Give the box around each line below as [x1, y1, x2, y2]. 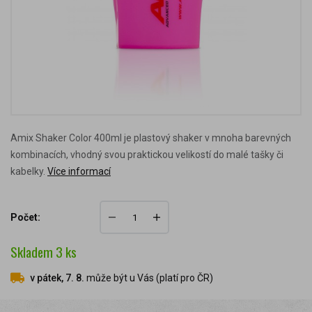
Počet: [10, 212, 40, 223]
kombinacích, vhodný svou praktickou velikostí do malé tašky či [10, 149, 283, 160]
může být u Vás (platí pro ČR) [84, 272, 213, 283]
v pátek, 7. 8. [30, 272, 84, 283]
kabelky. [10, 166, 45, 177]
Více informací [47, 166, 111, 177]
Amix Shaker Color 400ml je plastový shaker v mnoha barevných [10, 132, 291, 143]
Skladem [10, 242, 56, 262]
